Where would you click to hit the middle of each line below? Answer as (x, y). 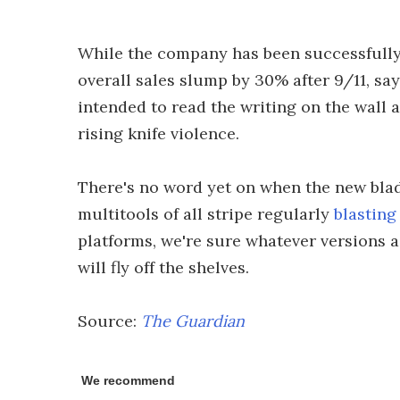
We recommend (128, 380)
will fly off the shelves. (163, 267)
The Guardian (193, 321)
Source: (109, 321)
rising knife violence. (158, 133)
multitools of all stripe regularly (206, 214)
